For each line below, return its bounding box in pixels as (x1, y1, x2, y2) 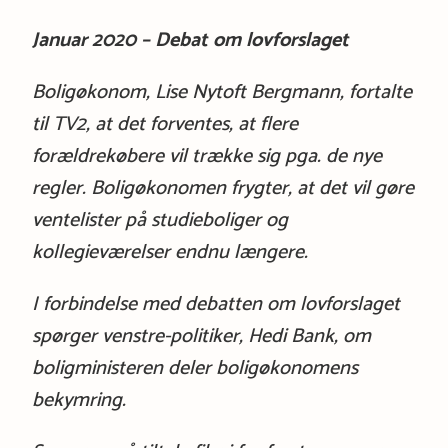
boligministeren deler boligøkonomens (31, 351, 358, 385)
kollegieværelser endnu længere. (31, 235, 308, 269)
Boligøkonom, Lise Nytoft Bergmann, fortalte (31, 75, 412, 109)
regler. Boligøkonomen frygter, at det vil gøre (31, 171, 414, 205)
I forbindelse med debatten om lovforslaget (31, 287, 400, 321)
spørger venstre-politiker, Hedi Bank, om (31, 319, 371, 353)
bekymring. (31, 383, 126, 417)
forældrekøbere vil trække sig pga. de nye (31, 139, 382, 173)
